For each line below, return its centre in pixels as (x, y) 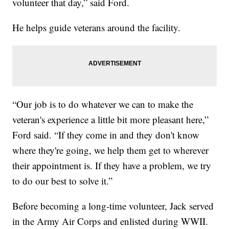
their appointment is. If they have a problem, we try (112, 165)
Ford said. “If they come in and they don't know (106, 134)
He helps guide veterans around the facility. (97, 27)
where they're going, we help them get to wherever (111, 150)
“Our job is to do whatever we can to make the (103, 104)
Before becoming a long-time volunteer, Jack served (113, 205)
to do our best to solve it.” (63, 180)
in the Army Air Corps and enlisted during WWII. (110, 221)
